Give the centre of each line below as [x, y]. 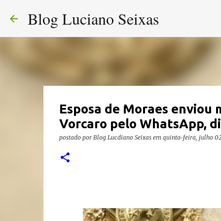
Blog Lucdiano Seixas [122, 137]
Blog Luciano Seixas [93, 18]
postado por [76, 137]
